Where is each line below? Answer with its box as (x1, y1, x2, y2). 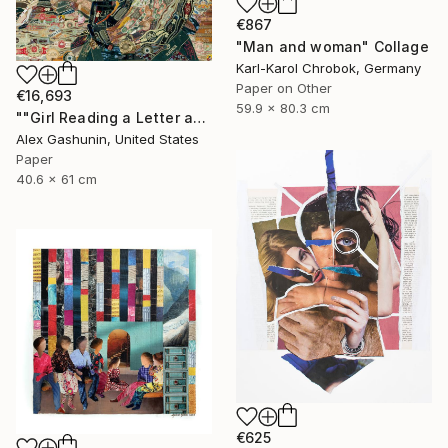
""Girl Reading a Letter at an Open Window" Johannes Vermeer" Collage (193, 108, 207, 126)
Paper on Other (236, 79, 332, 96)
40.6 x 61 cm (16, 170, 97, 187)
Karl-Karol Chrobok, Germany (236, 59, 421, 76)
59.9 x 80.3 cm (236, 99, 330, 116)
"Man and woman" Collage (236, 37, 429, 55)
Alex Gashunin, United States (16, 130, 199, 147)
